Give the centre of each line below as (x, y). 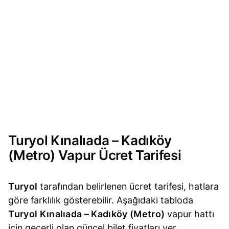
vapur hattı (190, 214)
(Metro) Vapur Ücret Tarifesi (95, 155)
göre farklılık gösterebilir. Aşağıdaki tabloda (101, 200)
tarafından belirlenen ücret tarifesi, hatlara (128, 186)
